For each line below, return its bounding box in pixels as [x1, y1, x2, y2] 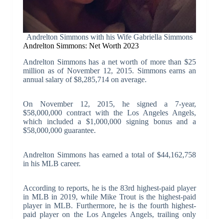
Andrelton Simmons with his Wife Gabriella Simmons [26, 33, 193, 41]
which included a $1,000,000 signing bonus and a [22, 117, 197, 126]
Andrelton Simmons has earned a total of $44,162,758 [22, 150, 197, 159]
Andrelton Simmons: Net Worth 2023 [22, 42, 139, 50]
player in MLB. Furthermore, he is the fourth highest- [22, 201, 197, 210]
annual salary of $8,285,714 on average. [22, 75, 147, 84]
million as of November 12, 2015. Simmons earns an [22, 66, 197, 75]
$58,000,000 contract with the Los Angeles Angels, [22, 108, 197, 117]
